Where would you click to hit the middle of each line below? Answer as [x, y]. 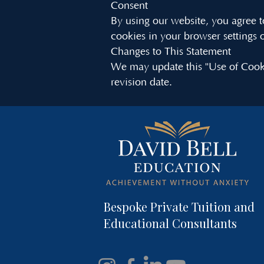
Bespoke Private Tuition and [179, 207]
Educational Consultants [170, 223]
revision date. [141, 82]
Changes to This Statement [171, 52]
